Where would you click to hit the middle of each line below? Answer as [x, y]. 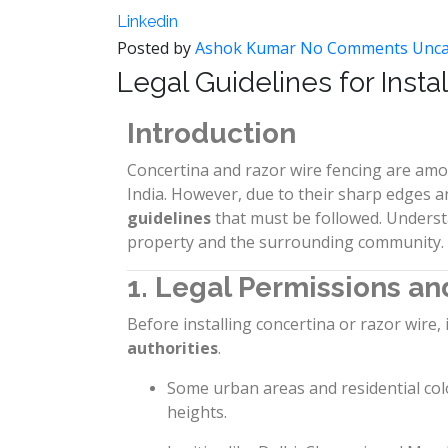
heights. [197, 412]
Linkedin [147, 21]
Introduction [211, 133]
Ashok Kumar [245, 48]
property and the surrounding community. [285, 242]
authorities [172, 348]
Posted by [156, 48]
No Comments [354, 48]
